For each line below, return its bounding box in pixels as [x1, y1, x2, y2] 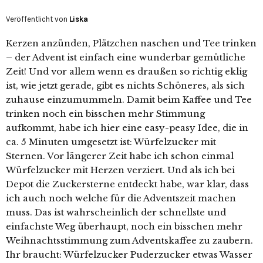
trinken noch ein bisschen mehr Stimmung [6, 107, 205, 119]
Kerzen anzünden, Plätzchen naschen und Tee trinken [6, 37, 257, 49]
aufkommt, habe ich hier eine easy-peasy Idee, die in [6, 122, 248, 133]
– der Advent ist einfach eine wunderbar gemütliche [6, 51, 245, 63]
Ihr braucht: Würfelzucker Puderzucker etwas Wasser [6, 248, 252, 260]
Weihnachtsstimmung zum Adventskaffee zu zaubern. [6, 234, 253, 246]
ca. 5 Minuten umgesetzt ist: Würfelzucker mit [6, 136, 216, 147]
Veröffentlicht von [6, 14, 69, 23]
